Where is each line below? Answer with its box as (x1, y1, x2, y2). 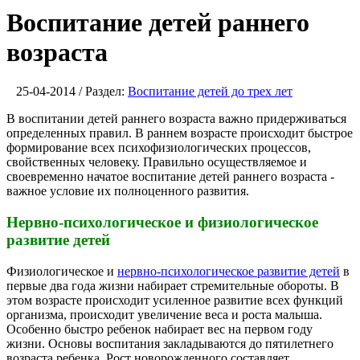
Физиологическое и (6, 264, 117, 278)
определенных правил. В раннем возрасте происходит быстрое (6, 126, 353, 141)
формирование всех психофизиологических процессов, (6, 141, 311, 155)
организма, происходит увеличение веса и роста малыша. (6, 307, 322, 321)
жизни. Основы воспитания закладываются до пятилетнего (6, 336, 333, 350)
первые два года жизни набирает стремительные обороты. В (6, 278, 339, 292)
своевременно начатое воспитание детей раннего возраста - (6, 170, 334, 184)
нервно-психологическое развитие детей (117, 264, 340, 278)
